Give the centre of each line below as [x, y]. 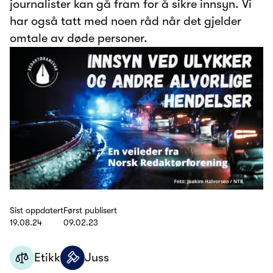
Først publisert [90, 211]
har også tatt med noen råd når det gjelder [126, 21]
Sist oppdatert [37, 211]
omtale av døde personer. [79, 38]
